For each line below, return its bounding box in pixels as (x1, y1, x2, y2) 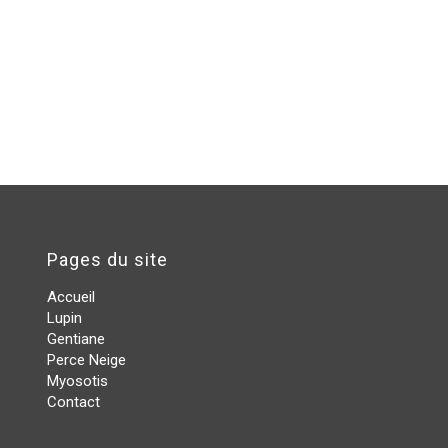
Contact (46, 393, 100, 412)
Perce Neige (46, 351, 126, 370)
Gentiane (46, 330, 105, 349)
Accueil (46, 288, 95, 307)
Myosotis (46, 372, 108, 391)
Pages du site (46, 249, 168, 271)
